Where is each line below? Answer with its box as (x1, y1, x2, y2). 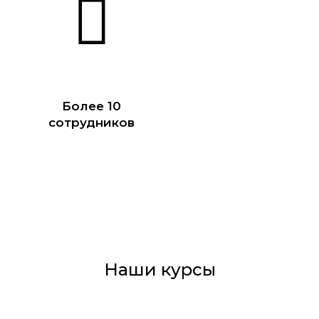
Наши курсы (103, 258, 216, 280)
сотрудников (48, 115, 135, 130)
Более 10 (62, 98, 122, 113)
